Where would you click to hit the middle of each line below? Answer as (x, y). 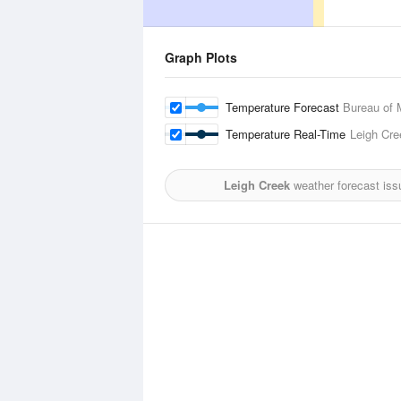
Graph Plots (201, 57)
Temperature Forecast (284, 107)
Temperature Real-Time (288, 134)
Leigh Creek (256, 185)
